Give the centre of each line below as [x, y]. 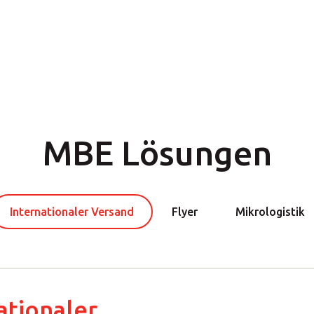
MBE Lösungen [157, 152]
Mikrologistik [270, 211]
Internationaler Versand [71, 211]
